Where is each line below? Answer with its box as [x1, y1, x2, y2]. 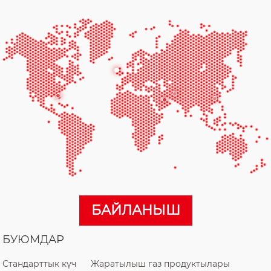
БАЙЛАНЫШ [91, 201, 180, 218]
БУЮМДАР [2, 232, 65, 246]
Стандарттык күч [2, 258, 77, 269]
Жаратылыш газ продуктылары [91, 258, 230, 269]
